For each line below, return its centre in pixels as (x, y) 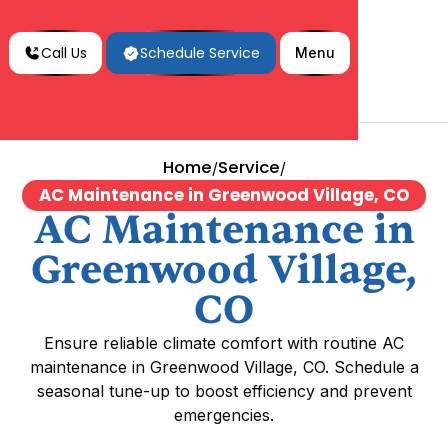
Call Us (63, 53)
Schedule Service (199, 53)
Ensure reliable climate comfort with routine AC (224, 343)
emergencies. (224, 415)
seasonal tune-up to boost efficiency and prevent (224, 391)
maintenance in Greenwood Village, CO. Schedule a (224, 367)
